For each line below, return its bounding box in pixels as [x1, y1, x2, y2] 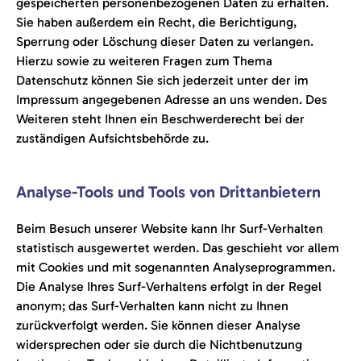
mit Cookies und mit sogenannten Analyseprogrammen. [16, 259, 335, 275]
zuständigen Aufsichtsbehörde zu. [16, 131, 209, 146]
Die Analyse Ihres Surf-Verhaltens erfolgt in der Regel [16, 279, 322, 294]
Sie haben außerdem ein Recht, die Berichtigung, [16, 15, 297, 30]
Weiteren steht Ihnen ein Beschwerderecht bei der [16, 111, 305, 127]
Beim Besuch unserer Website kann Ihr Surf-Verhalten [16, 221, 323, 236]
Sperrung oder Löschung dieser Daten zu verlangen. [16, 34, 313, 49]
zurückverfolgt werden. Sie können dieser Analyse [16, 317, 301, 333]
